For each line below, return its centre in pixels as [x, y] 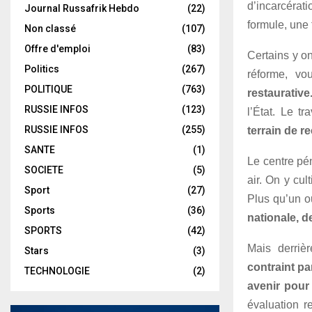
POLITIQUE [48, 89]
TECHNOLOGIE [57, 271]
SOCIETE [44, 170]
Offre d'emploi [57, 49]
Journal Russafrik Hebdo [82, 8]
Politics [42, 69]
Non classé [50, 29]
